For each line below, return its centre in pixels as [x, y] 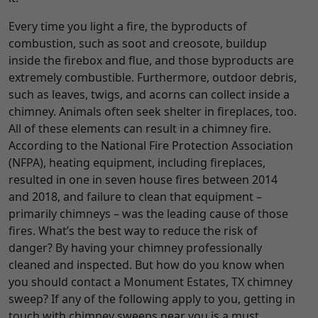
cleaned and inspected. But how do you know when [147, 265]
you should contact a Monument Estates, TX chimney [150, 282]
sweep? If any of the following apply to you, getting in [152, 299]
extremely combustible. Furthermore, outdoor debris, [153, 78]
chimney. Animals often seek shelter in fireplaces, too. [153, 112]
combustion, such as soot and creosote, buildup [138, 44]
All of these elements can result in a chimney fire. [140, 129]
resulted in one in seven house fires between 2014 [143, 180]
